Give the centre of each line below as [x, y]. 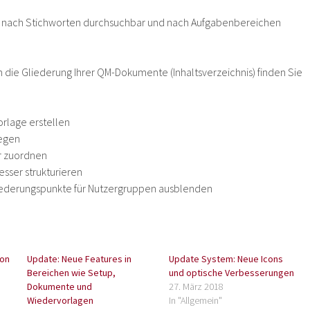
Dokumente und [60, 287]
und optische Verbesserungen [231, 273]
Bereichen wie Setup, [72, 273]
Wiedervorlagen [61, 301]
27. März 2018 [196, 287]
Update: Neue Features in [80, 259]
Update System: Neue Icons [226, 259]
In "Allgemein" [195, 301]
